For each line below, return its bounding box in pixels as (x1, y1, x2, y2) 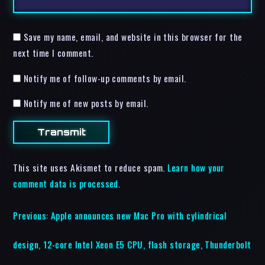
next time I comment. (13, 46, 93, 60)
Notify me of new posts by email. (23, 96, 148, 110)
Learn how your (167, 161, 225, 174)
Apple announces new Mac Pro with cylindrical (51, 208, 227, 222)
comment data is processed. (13, 177, 121, 190)
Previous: (13, 208, 49, 222)
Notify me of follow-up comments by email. (23, 71, 186, 85)
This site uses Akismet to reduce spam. (13, 161, 168, 174)
